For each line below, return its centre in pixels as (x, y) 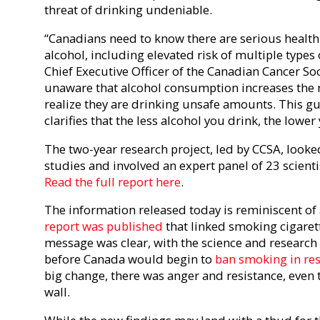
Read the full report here (112, 181)
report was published (104, 226)
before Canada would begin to (130, 259)
